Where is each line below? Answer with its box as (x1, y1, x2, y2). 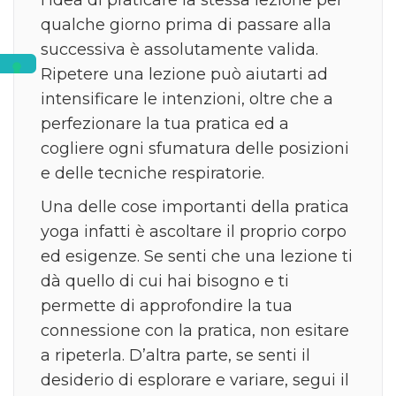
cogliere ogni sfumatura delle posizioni (41, 138, 349, 158)
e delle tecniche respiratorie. (41, 163, 264, 183)
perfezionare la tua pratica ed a (41, 113, 289, 133)
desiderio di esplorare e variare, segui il (41, 369, 349, 390)
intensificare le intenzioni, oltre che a (41, 88, 333, 109)
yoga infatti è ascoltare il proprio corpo (41, 221, 346, 241)
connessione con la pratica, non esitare (41, 320, 349, 340)
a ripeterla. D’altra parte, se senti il (41, 345, 310, 365)
